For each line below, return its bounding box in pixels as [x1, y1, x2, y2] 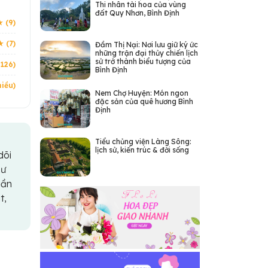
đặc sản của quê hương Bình [95, 97, 193, 106]
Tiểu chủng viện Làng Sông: [95, 137, 191, 146]
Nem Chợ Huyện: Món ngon [95, 89, 188, 98]
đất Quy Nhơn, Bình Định [95, 8, 179, 17]
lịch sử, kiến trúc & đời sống [95, 145, 189, 154]
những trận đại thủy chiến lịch [95, 48, 198, 57]
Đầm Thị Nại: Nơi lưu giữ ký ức [95, 40, 198, 49]
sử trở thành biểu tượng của [95, 57, 191, 66]
